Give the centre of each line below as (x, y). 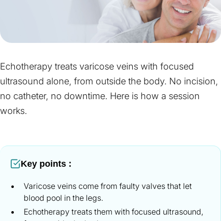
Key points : (46, 164)
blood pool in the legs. (63, 198)
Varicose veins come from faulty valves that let (108, 186)
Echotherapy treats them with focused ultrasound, (113, 212)
